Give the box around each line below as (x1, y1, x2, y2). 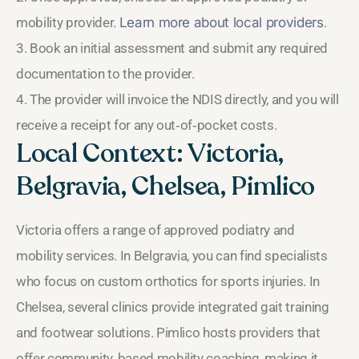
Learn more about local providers (119, 14, 324, 30)
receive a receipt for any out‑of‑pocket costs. (16, 116, 277, 133)
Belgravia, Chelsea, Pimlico (16, 168, 315, 204)
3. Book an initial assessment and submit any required (16, 39, 328, 56)
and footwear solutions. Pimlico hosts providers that (16, 324, 321, 341)
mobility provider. (16, 14, 119, 30)
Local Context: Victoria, (16, 135, 284, 171)
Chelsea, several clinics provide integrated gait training (16, 298, 329, 315)
